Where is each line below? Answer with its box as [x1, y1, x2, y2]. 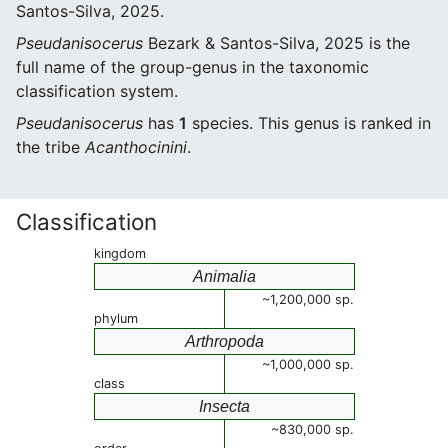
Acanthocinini [85, 137, 187, 157]
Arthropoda [185, 333, 264, 350]
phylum [94, 311, 138, 326]
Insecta [199, 398, 250, 415]
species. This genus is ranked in [187, 113, 431, 133]
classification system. [16, 81, 178, 101]
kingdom [94, 246, 146, 261]
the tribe [16, 137, 85, 157]
